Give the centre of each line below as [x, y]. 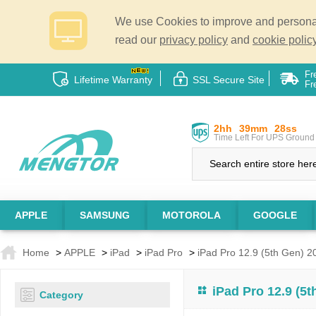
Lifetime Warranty [113, 80]
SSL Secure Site [229, 80]
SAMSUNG [105, 215]
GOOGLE [275, 215]
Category [61, 295]
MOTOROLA [192, 215]
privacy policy [194, 40]
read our [137, 40]
